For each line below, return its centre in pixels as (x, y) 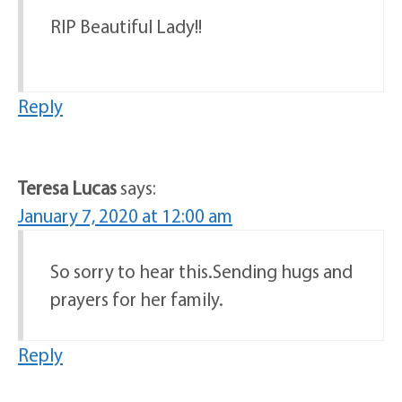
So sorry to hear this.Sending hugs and (201, 271)
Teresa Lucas (67, 188)
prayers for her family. (137, 299)
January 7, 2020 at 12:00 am (125, 216)
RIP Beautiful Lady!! (126, 26)
